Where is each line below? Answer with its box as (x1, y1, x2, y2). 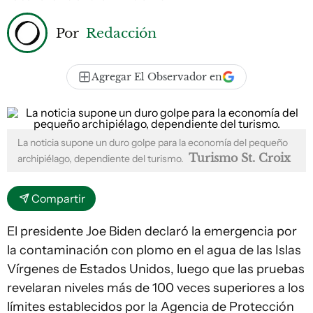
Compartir (31, 191, 85, 205)
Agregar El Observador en (92, 71, 222, 83)
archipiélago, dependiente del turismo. (17, 152, 186, 165)
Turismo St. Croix (189, 151, 291, 165)
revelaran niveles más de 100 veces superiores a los (7, 280, 305, 296)
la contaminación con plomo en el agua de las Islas (7, 242, 301, 258)
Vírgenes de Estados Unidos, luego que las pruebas (7, 261, 305, 277)
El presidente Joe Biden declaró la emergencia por (7, 224, 297, 239)
